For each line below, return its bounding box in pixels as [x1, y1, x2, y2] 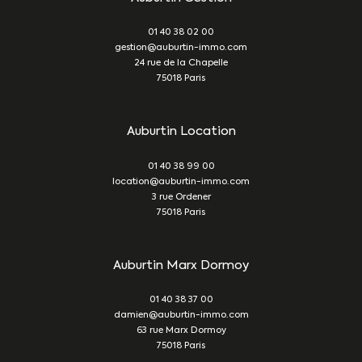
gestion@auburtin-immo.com [115, 44, 247, 53]
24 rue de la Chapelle [134, 59, 228, 69]
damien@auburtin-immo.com [113, 311, 249, 321]
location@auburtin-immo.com [112, 177, 250, 187]
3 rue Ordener [151, 192, 211, 202]
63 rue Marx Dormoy [136, 326, 226, 336]
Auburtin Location [126, 125, 236, 138]
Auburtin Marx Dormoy [113, 259, 249, 271]
